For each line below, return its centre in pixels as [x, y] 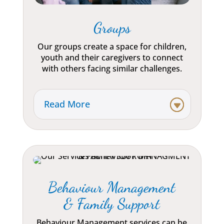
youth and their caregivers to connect [112, 58]
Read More [67, 104]
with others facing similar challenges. [112, 69]
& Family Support [112, 204]
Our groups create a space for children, [112, 47]
